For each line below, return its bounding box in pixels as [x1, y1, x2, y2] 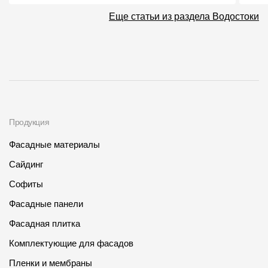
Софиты [9, 178, 43, 189]
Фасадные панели [9, 198, 83, 209]
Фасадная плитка [9, 218, 80, 229]
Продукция [9, 117, 50, 127]
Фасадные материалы [9, 139, 100, 150]
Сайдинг [9, 159, 43, 169]
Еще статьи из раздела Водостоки [109, 11, 259, 22]
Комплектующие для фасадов [9, 237, 133, 248]
